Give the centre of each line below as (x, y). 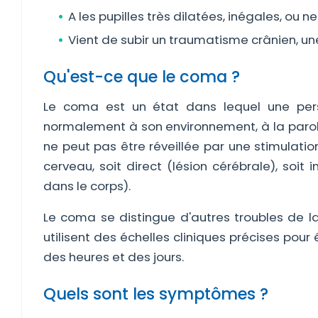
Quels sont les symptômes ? (156, 294)
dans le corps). (87, 186)
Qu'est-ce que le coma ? (142, 77)
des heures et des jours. (114, 257)
